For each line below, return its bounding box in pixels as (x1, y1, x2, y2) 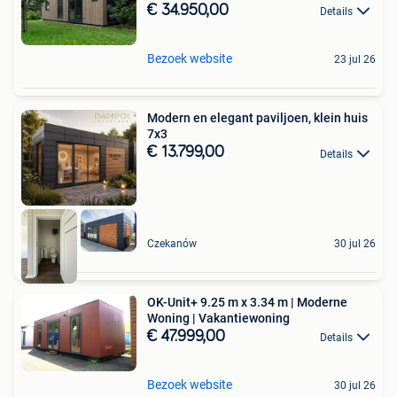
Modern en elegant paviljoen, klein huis (147, 111, 368, 126)
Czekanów (147, 237, 197, 251)
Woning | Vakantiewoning (147, 311, 290, 326)
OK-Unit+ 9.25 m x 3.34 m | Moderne (147, 295, 347, 310)
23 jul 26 (334, 53, 376, 66)
